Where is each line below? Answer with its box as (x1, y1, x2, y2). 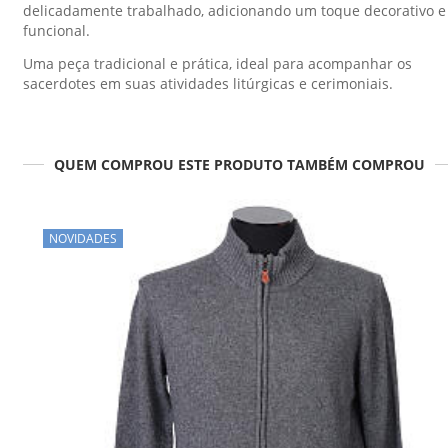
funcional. (23, 20, 90, 40)
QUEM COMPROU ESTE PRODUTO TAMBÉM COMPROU (53, 154, 425, 174)
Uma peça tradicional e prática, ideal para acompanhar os (23, 54, 412, 74)
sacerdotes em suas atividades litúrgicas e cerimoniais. (23, 74, 393, 94)
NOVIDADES (49, 229, 117, 247)
